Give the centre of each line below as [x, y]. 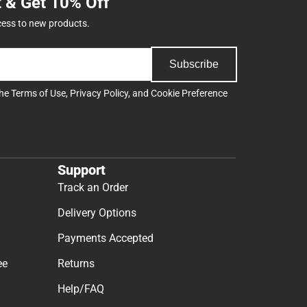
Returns [76, 263]
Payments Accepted [106, 238]
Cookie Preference [189, 94]
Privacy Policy [99, 94]
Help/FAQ [81, 288]
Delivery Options [97, 212]
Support [82, 170]
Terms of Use [38, 94]
